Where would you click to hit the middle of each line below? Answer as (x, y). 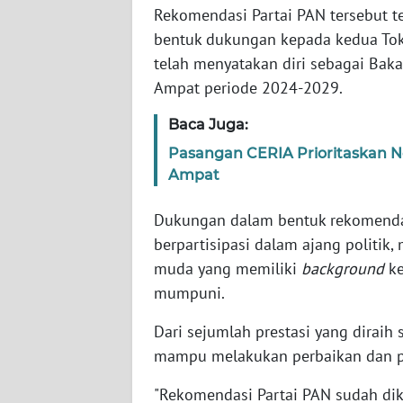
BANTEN (58, 26)
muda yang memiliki (228, 268)
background (345, 268)
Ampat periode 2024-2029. (248, 87)
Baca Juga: (208, 124)
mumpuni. (189, 292)
